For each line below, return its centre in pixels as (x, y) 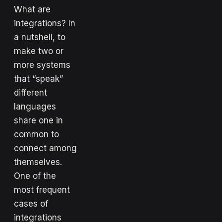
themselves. (38, 162)
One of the (35, 176)
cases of (31, 203)
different (30, 92)
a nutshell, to (40, 37)
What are (32, 9)
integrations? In (45, 23)
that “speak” (38, 79)
